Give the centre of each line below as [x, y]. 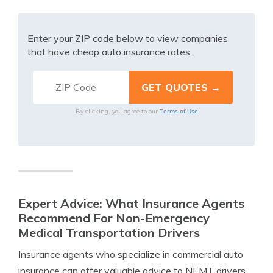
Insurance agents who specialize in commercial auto [131, 254]
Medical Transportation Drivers [109, 232]
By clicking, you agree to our [117, 111]
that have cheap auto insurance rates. [110, 52]
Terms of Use [179, 111]
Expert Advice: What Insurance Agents [131, 203]
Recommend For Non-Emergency [114, 218]
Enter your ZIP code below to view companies [128, 38]
